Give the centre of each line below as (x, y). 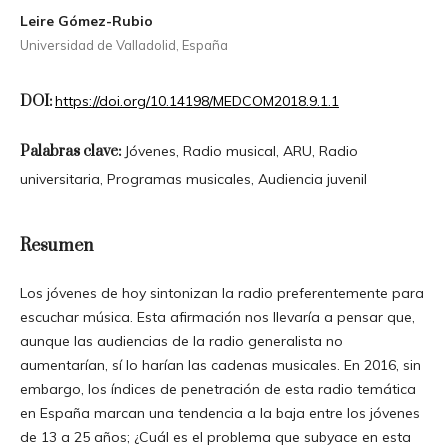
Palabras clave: (71, 152)
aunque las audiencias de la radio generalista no (181, 341)
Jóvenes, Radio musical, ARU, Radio (240, 151)
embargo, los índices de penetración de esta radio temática (217, 389)
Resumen (56, 246)
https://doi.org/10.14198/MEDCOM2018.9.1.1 (196, 101)
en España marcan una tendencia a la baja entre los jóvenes (219, 413)
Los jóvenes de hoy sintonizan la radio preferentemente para (221, 293)
